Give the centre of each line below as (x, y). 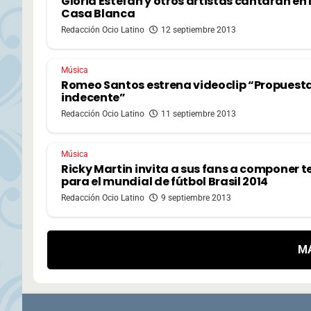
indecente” (93, 97)
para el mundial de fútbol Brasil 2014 (165, 181)
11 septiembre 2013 (199, 114)
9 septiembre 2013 (196, 197)
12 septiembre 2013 (199, 30)
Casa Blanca (98, 13)
